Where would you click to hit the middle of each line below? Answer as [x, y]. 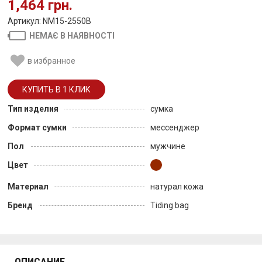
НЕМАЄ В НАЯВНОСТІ [72, 36]
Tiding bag [170, 205]
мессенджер [175, 127]
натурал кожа [177, 186]
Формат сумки [37, 127]
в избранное [51, 61]
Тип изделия [33, 108]
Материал [28, 186]
